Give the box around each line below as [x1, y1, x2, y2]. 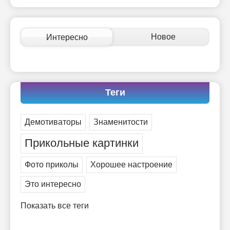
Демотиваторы [25, 117, 82, 127]
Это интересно [25, 179, 81, 189]
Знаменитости [93, 117, 148, 127]
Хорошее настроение [90, 160, 172, 170]
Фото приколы [25, 160, 79, 170]
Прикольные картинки [25, 137, 139, 150]
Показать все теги [21, 201, 89, 211]
